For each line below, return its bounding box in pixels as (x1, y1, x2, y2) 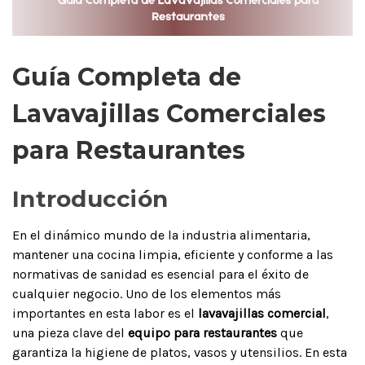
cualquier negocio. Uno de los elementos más (12, 285, 281, 301)
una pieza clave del (12, 324, 128, 341)
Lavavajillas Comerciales (12, 98, 326, 129)
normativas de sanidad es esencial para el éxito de (12, 266, 309, 282)
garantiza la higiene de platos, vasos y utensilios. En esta (12, 344, 347, 360)
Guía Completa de (12, 61, 241, 92)
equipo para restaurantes (128, 324, 277, 341)
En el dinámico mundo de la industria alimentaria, (12, 226, 310, 243)
